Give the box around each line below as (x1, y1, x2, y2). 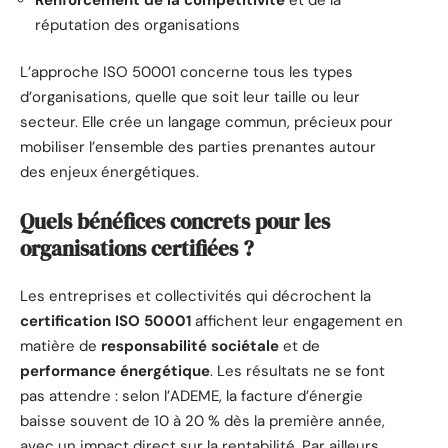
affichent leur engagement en (191, 311, 403, 332)
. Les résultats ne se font (210, 361, 385, 382)
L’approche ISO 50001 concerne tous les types (20, 62, 353, 83)
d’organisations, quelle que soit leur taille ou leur (20, 87, 360, 108)
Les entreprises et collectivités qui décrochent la (20, 286, 371, 307)
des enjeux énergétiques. (20, 162, 199, 183)
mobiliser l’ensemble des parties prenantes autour (20, 137, 376, 158)
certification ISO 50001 (20, 311, 191, 332)
